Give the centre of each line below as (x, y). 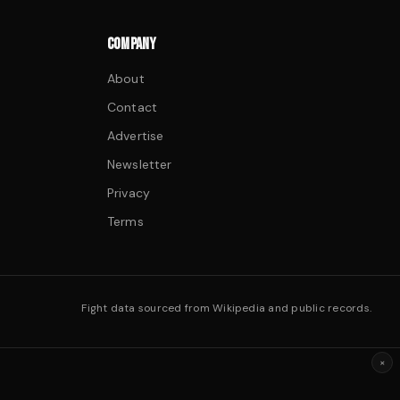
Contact (132, 107)
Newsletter (140, 164)
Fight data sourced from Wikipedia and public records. (226, 308)
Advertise (136, 136)
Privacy (129, 193)
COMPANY (132, 44)
